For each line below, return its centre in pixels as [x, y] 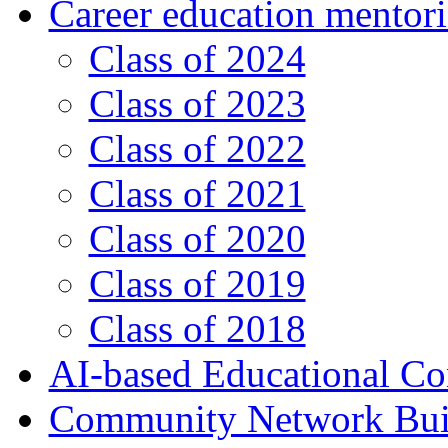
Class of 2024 [197, 59]
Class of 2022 [197, 149]
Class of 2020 [197, 239]
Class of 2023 [197, 104]
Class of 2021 [197, 194]
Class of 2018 [197, 329]
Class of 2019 [197, 284]
